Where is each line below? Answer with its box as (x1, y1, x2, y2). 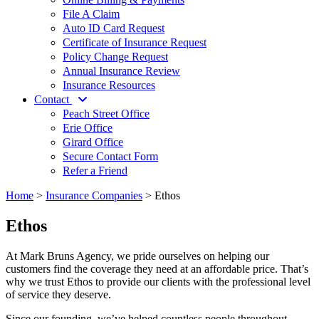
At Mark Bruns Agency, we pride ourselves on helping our (6, 249, 269, 262)
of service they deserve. (6, 288, 111, 300)
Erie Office (63, 122, 113, 134)
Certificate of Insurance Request (63, 36, 206, 48)
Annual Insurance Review (63, 65, 180, 77)
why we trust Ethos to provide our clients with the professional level (6, 275, 310, 288)
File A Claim (63, 8, 120, 20)
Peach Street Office (63, 108, 150, 120)
